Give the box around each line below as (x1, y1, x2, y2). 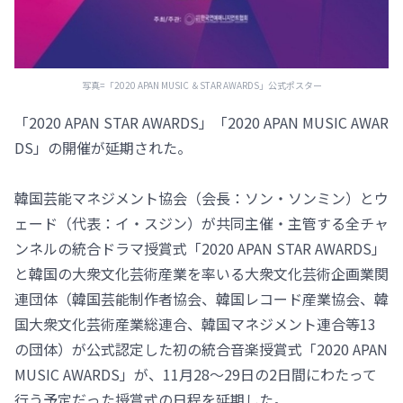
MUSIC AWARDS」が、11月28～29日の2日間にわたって (14, 363, 377, 385)
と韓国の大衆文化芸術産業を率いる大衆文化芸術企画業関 (14, 263, 389, 284)
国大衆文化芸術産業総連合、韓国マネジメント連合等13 (14, 313, 376, 335)
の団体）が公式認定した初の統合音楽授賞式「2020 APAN (14, 338, 388, 360)
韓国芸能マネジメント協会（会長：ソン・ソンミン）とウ (14, 187, 389, 209)
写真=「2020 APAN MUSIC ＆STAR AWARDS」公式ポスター (81, 78, 322, 92)
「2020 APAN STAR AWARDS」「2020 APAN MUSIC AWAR (14, 112, 389, 133)
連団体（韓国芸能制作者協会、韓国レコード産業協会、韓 (14, 288, 389, 309)
